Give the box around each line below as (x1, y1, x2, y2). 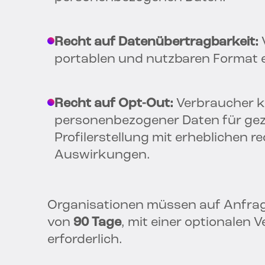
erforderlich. (47, 233, 122, 247)
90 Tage (73, 216, 121, 230)
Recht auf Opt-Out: (54, 97, 173, 111)
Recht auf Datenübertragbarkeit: (54, 35, 258, 50)
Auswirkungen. (54, 148, 150, 163)
